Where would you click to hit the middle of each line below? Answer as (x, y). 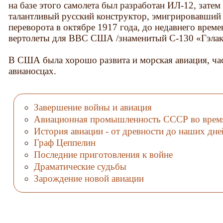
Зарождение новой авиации (89, 179)
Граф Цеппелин (64, 143)
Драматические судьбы (80, 167)
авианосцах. (33, 71)
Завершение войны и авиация (93, 107)
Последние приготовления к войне (103, 155)
